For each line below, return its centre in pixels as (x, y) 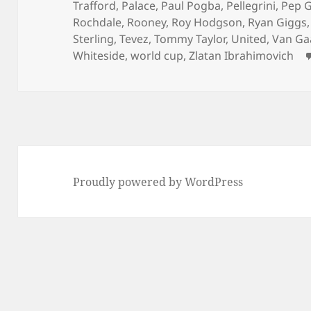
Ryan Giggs (278, 22)
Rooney (147, 22)
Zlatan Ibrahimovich (242, 55)
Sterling (94, 39)
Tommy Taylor (190, 39)
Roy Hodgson (207, 22)
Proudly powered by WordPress (158, 182)
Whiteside (99, 55)
